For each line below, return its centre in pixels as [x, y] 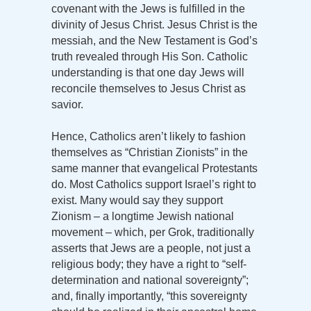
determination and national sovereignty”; [150, 280]
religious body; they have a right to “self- [149, 264]
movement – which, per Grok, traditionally [153, 233]
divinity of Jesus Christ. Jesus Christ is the [154, 25]
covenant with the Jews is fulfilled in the [148, 9]
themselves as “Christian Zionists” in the [150, 153]
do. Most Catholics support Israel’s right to [154, 185]
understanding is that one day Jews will [148, 73]
